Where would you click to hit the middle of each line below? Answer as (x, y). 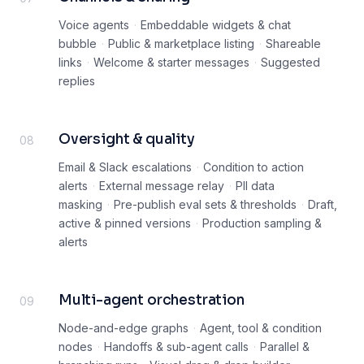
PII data (256, 186)
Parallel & (285, 347)
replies (77, 81)
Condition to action (254, 167)
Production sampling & (262, 223)
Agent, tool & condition (261, 328)
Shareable (294, 44)
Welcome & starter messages (172, 63)
